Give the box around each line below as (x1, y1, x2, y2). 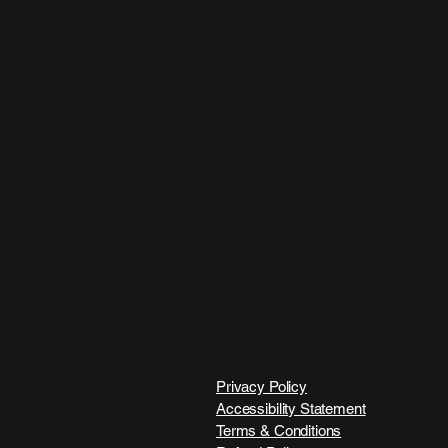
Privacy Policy (216, 377, 307, 395)
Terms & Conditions (216, 421, 342, 439)
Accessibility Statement (216, 399, 366, 417)
